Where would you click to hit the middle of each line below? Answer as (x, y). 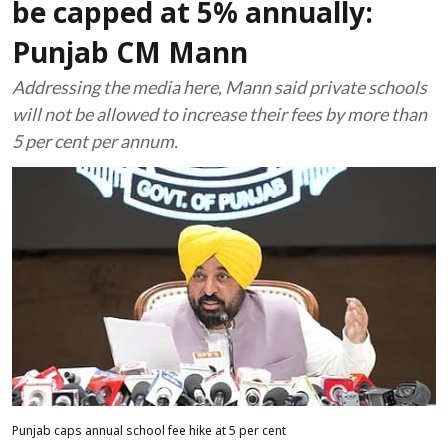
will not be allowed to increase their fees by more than (219, 114)
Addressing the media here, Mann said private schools (219, 87)
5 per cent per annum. (95, 141)
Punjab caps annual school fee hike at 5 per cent (149, 431)
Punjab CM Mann (130, 56)
